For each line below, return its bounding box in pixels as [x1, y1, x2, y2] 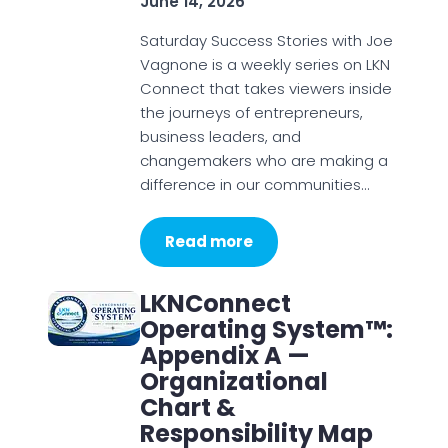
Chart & [139, 391, 236, 424]
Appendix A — [139, 339, 310, 372]
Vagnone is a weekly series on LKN [139, 54, 390, 75]
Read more [164, 231, 253, 252]
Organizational [139, 365, 328, 398]
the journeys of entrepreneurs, [139, 102, 363, 123]
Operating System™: [139, 313, 393, 346]
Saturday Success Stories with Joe [139, 30, 393, 51]
